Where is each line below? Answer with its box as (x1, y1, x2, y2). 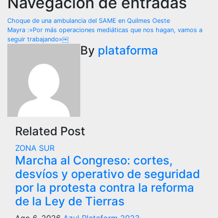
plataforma (98, 43, 158, 57)
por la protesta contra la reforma (15, 181, 194, 195)
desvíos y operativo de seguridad (15, 167, 200, 181)
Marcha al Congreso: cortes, (15, 153, 173, 167)
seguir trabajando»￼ (7, 36, 69, 43)
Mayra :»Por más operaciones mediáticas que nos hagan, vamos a (7, 26, 202, 34)
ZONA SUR (15, 143, 54, 153)
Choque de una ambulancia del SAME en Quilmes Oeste (7, 17, 170, 24)
